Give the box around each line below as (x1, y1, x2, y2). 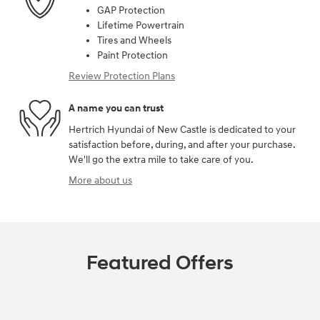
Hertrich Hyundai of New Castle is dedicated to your (69, 123, 296, 136)
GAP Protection (97, 4, 165, 16)
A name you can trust (69, 102, 164, 115)
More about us (69, 174, 132, 186)
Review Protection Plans (69, 69, 175, 82)
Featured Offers (86, 250, 234, 276)
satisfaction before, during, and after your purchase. (69, 138, 295, 151)
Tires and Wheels (97, 34, 171, 46)
